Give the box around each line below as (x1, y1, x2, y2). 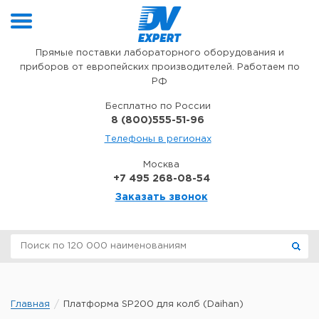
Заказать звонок (115, 193, 208, 202)
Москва (143, 161, 179, 169)
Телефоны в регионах (104, 135, 211, 143)
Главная (11, 300, 50, 308)
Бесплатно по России (105, 103, 211, 110)
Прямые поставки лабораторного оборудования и (35, 49, 284, 57)
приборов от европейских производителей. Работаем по (19, 63, 300, 71)
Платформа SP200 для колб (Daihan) (63, 300, 244, 308)
